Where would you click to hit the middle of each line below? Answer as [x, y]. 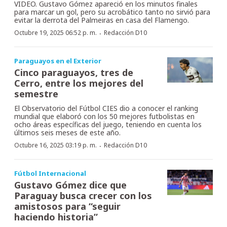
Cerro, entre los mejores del [79, 83]
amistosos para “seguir [67, 206]
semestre [36, 93]
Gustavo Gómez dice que [70, 185]
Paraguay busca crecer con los [83, 195]
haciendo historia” [56, 217]
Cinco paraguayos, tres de [74, 72]
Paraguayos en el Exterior [58, 61]
